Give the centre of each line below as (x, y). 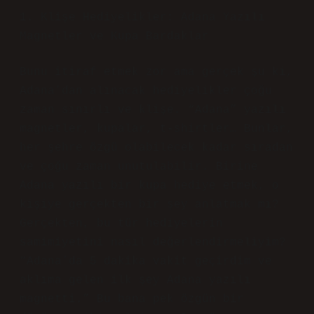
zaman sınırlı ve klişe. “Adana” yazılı (153, 110)
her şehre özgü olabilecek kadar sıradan (156, 148)
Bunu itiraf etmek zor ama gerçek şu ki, (156, 72)
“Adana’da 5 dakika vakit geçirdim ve (146, 261)
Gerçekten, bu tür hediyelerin (121, 224)
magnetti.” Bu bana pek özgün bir (132, 299)
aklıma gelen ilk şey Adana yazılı (135, 280)
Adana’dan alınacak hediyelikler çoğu (146, 91)
